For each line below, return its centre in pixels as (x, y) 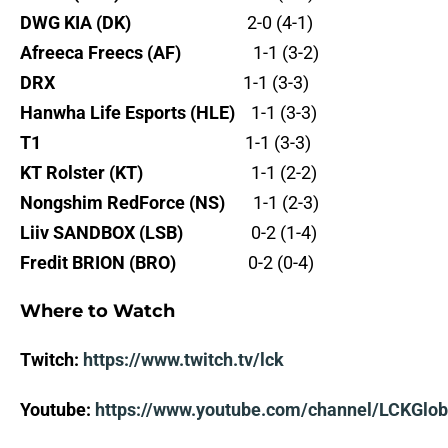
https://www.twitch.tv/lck (183, 360)
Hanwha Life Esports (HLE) (129, 113)
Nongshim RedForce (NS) (124, 203)
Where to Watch (97, 311)
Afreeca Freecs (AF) (110, 53)
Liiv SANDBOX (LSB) (101, 233)
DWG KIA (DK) (75, 23)
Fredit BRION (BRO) (100, 263)
